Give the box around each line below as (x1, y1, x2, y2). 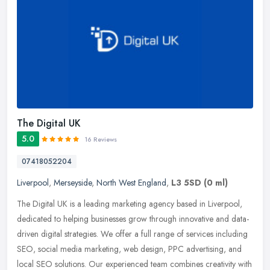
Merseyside (54, 176, 92, 189)
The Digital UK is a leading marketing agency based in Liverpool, (17, 197, 242, 210)
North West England (96, 176, 166, 189)
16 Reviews (85, 134, 117, 144)
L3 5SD (171, 176, 201, 189)
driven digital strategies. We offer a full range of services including (17, 227, 248, 240)
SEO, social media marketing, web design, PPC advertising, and (17, 242, 242, 255)
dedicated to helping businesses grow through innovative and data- (17, 212, 249, 225)
